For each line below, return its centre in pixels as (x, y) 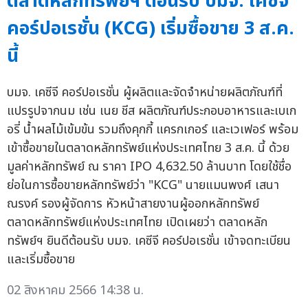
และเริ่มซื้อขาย (41, 259)
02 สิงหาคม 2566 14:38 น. (75, 290)
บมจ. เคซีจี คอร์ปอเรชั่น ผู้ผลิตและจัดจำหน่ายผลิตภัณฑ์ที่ (145, 92)
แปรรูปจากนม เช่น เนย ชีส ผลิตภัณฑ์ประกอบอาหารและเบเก (152, 111)
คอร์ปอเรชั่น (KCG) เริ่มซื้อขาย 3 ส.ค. (151, 28)
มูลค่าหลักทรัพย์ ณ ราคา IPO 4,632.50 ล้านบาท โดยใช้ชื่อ (149, 166)
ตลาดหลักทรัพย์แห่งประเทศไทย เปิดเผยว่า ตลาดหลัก (137, 222)
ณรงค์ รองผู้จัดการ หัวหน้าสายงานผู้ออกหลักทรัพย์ (133, 203)
